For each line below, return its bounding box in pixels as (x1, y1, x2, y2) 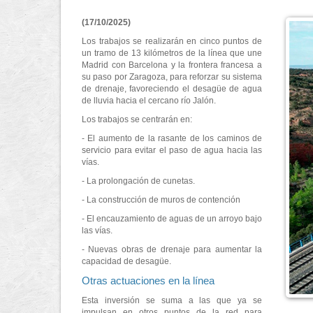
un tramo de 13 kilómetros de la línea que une (82, 48, 262, 58)
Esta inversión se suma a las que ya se (82, 296, 262, 305)
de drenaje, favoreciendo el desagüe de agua (82, 84, 262, 94)
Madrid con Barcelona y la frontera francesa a (82, 60, 262, 70)
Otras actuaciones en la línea (82, 275, 214, 286)
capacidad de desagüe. (82, 256, 171, 266)
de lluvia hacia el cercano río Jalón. (82, 96, 216, 105)
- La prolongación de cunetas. (82, 176, 195, 186)
